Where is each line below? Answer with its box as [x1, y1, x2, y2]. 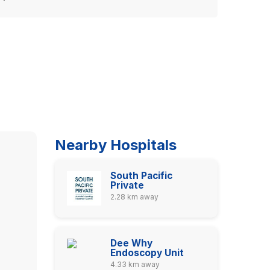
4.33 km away [110, 259, 160, 269]
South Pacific [110, 170, 172, 181]
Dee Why [110, 237, 152, 249]
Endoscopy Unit [110, 246, 184, 259]
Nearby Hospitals [55, 136, 177, 154]
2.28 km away [110, 192, 159, 201]
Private [110, 180, 144, 191]
